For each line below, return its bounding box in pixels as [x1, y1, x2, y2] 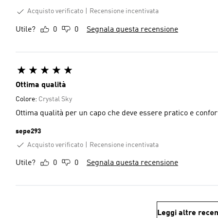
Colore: [16, 95, 38, 103]
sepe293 [16, 127, 41, 135]
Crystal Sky [38, 95, 72, 103]
